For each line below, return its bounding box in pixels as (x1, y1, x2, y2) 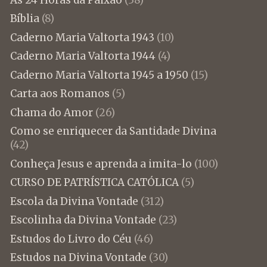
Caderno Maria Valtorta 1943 (10, 30, 154, 44)
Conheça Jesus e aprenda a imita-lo (10, 157, 192, 170)
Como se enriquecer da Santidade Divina (10, 125, 216, 138)
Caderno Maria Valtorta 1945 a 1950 (10, 68, 188, 82)
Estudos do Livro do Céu (10, 232, 132, 246)
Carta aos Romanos (10, 87, 110, 101)
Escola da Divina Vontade (10, 194, 138, 208)
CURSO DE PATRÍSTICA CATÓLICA (10, 176, 179, 190)
